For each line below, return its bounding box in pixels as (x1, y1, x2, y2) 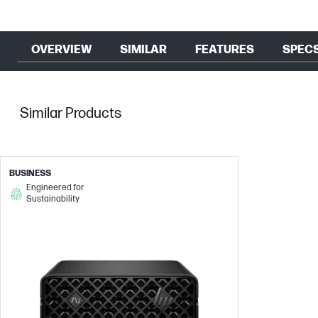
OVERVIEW (31, 43, 92, 57)
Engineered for (26, 182, 84, 193)
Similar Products (20, 105, 121, 122)
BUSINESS (9, 168, 51, 179)
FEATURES (195, 43, 254, 57)
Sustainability (26, 194, 79, 204)
